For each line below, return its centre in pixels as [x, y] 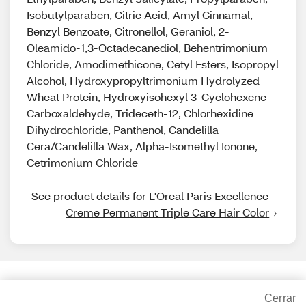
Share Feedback [153, 295]
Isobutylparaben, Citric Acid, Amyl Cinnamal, [140, 15]
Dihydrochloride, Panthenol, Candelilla [123, 129]
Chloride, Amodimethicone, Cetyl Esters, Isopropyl [153, 64]
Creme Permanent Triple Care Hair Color [168, 212]
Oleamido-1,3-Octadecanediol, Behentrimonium [147, 47]
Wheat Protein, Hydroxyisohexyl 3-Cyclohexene [147, 97]
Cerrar [280, 298]
